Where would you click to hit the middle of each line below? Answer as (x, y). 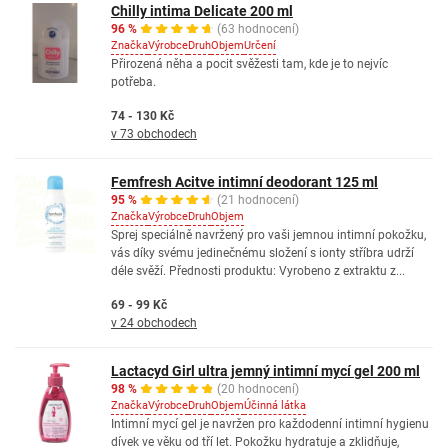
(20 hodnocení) (258, 389)
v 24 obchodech (154, 323)
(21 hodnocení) (258, 200)
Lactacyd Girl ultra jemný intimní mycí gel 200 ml (265, 371)
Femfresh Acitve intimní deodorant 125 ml (244, 182)
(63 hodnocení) (258, 29)
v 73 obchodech (154, 134)
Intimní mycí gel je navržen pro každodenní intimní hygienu (270, 424)
